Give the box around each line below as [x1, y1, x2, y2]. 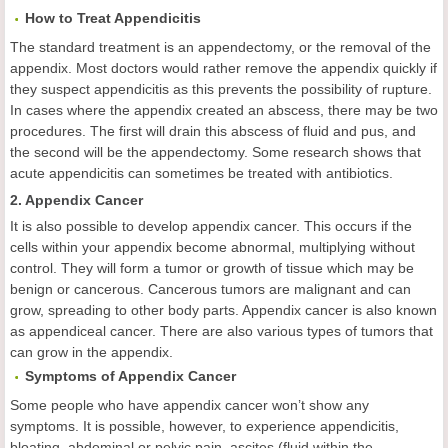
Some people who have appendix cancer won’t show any [10, 397, 369, 413]
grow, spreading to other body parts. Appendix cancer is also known [10, 302, 437, 318]
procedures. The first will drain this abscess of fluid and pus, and [10, 123, 416, 139]
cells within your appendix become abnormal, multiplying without [10, 239, 415, 255]
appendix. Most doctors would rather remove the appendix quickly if [10, 60, 437, 76]
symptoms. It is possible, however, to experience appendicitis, [10, 418, 399, 434]
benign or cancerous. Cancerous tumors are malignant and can [10, 281, 411, 297]
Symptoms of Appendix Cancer [25, 368, 236, 384]
